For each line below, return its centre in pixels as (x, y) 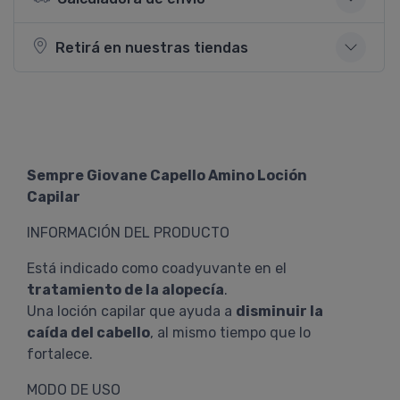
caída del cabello (88, 333)
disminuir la (279, 311)
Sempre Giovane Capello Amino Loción (167, 175)
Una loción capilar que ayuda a (131, 311)
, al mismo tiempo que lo (230, 333)
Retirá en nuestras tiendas (152, 47)
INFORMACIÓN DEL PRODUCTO (128, 233)
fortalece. (60, 354)
